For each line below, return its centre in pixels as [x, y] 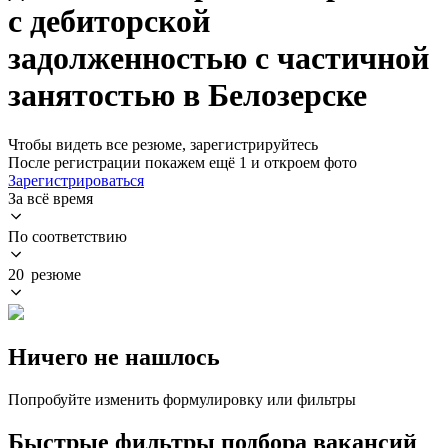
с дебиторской [109, 21]
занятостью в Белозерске [187, 95]
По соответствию [67, 236]
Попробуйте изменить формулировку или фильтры [182, 399]
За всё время [50, 198]
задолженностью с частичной [218, 58]
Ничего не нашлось [114, 356]
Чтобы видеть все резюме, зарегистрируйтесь [163, 144]
